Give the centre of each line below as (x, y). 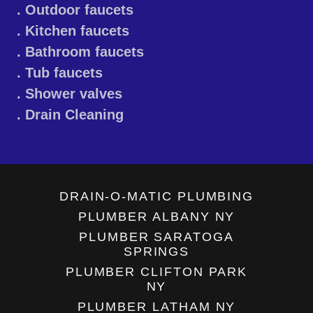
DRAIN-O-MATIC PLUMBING (156, 197)
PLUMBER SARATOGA (156, 237)
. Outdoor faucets (86, 10)
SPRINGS (156, 252)
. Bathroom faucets (91, 52)
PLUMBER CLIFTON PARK (156, 272)
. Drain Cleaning (74, 115)
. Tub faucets (70, 73)
